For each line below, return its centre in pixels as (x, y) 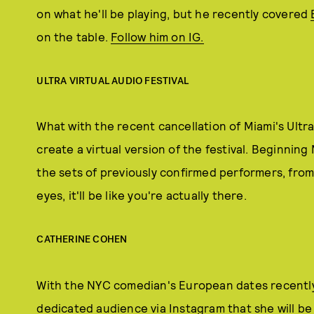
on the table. (74, 36)
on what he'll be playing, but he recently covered (174, 13)
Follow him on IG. (157, 36)
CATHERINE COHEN (82, 240)
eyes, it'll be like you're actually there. (142, 195)
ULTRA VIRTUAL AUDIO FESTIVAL (112, 81)
